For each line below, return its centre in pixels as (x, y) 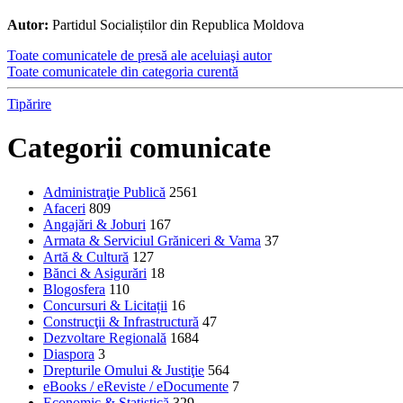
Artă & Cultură (86, 256)
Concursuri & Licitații (105, 305)
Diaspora (69, 354)
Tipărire (29, 103)
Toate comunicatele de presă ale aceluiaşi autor (139, 55)
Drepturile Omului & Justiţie (124, 370)
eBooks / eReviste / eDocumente (136, 386)
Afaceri (64, 208)
